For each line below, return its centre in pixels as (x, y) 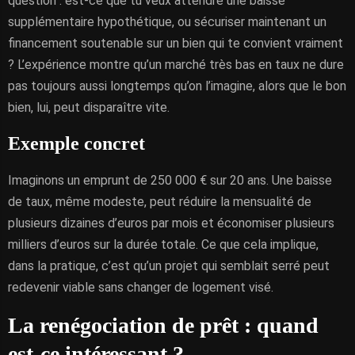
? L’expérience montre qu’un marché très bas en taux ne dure (176, 65)
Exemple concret (76, 143)
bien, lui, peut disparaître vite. (89, 107)
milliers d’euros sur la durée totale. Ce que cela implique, (163, 244)
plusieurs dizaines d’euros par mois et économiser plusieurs (171, 223)
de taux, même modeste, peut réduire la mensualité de (160, 202)
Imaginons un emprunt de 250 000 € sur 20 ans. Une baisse (170, 180)
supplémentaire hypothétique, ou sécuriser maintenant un (167, 22)
